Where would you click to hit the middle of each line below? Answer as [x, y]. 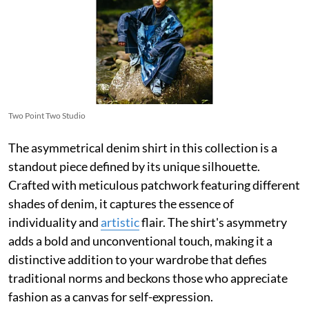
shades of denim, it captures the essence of [121, 203]
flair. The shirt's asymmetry [213, 222]
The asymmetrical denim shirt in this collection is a [143, 147]
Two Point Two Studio [47, 115]
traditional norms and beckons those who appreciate [148, 278]
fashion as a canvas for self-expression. [111, 296]
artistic [120, 222]
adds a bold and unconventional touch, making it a [140, 240]
